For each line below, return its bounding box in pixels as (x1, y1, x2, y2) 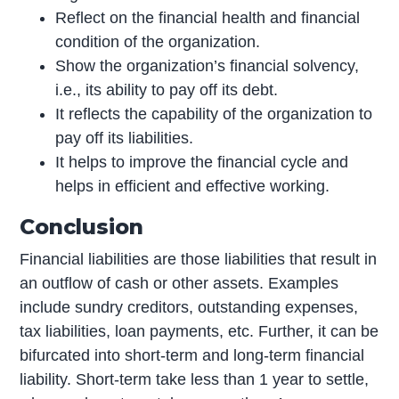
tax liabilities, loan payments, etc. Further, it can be (20, 322, 379, 341)
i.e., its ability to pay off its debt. (55, 81, 279, 100)
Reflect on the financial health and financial (55, 9, 361, 28)
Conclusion (20, 214, 144, 240)
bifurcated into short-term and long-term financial (20, 346, 365, 365)
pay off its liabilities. (55, 129, 194, 148)
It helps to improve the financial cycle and (55, 153, 349, 172)
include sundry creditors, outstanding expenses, (20, 298, 359, 317)
